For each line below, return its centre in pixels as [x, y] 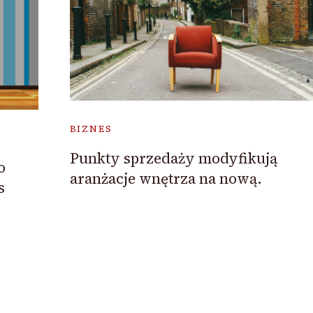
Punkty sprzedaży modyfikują [173, 158]
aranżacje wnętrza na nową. [166, 178]
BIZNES [91, 129]
